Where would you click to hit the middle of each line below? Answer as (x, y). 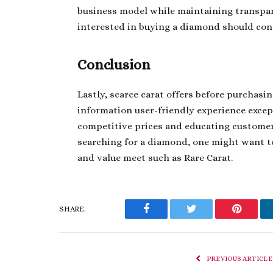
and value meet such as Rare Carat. (155, 158)
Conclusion (114, 65)
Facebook (167, 218)
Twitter (206, 218)
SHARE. (73, 209)
